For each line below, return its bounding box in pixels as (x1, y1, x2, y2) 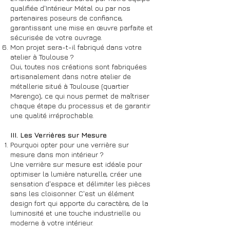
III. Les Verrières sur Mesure (10, 130, 107, 139)
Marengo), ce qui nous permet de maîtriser (10, 91, 149, 100)
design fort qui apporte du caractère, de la (10, 199, 148, 207)
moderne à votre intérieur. (10, 218, 93, 227)
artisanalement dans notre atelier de (10, 72, 131, 81)
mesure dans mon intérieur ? (10, 150, 104, 159)
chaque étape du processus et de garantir (10, 101, 150, 110)
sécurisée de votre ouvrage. (10, 33, 102, 42)
